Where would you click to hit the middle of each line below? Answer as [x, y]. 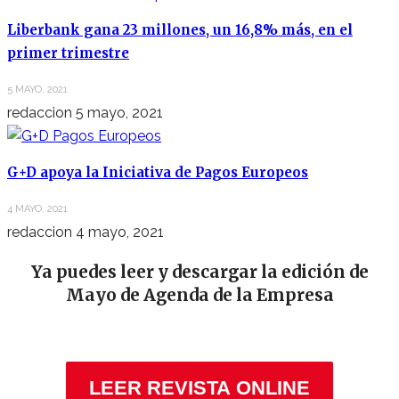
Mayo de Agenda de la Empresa [199, 296]
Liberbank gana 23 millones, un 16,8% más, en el [180, 30]
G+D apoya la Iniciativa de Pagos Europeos [158, 173]
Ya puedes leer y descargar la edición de [199, 273]
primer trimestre [68, 53]
